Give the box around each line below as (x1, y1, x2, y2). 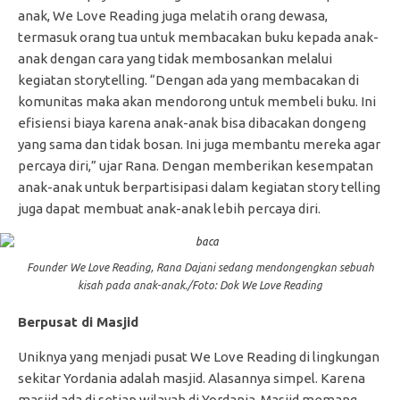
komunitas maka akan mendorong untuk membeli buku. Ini (18, 93, 376, 109)
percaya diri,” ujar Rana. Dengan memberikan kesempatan (18, 157, 373, 173)
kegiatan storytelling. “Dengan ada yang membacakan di (18, 71, 359, 87)
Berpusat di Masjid (18, 313, 138, 329)
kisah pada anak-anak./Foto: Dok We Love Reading (78, 279, 322, 292)
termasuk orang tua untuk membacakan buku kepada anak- (18, 29, 379, 45)
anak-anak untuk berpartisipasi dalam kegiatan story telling (18, 179, 380, 195)
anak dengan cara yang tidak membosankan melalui (18, 50, 332, 66)
